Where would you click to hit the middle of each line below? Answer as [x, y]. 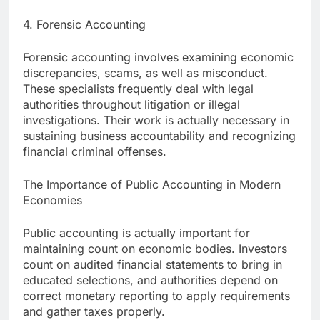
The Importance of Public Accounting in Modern [152, 185]
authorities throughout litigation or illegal [131, 105]
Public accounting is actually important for [136, 233]
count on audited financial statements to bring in [152, 265]
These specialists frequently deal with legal [138, 89]
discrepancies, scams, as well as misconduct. [145, 73]
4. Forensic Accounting [84, 25]
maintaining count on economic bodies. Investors [155, 249]
